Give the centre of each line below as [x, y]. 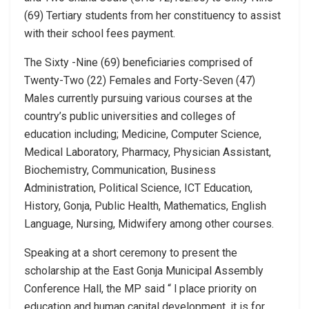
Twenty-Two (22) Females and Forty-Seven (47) [140, 80]
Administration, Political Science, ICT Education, [138, 188]
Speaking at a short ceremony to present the [131, 252]
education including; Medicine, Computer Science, [143, 134]
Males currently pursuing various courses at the [138, 98]
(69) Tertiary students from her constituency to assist [152, 15]
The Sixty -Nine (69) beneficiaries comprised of [139, 62]
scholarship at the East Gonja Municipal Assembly [144, 270]
